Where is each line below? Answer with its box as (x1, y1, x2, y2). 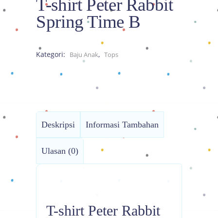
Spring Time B (36, 11, 141, 32)
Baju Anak (70, 50, 98, 59)
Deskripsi (41, 119, 75, 129)
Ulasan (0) (41, 145, 78, 156)
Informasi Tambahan (86, 119, 159, 129)
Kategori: (36, 49, 67, 59)
